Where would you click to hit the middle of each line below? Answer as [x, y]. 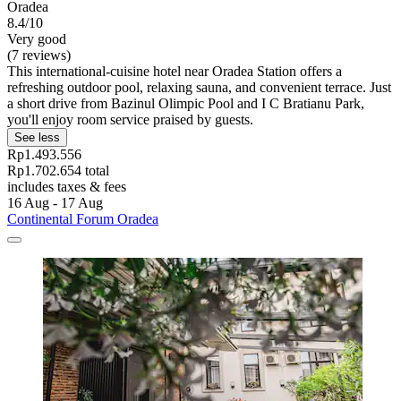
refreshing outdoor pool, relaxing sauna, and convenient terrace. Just [199, 87]
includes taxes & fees [67, 186]
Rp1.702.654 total [58, 170]
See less [37, 137]
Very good [37, 38]
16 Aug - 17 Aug [55, 202]
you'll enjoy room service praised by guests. [130, 119]
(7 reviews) [39, 55]
